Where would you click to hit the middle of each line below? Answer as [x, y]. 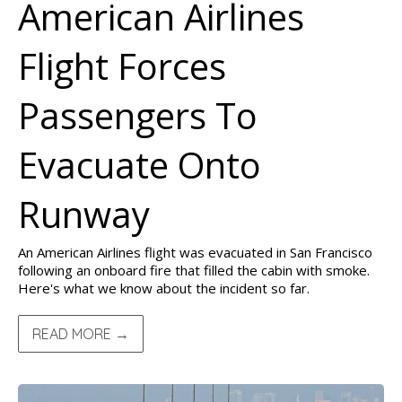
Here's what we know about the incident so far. [164, 288]
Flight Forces [122, 66]
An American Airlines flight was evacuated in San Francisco [195, 252]
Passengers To [138, 115]
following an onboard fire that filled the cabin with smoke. [194, 270]
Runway [84, 214]
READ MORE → [81, 334]
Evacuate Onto [140, 165]
